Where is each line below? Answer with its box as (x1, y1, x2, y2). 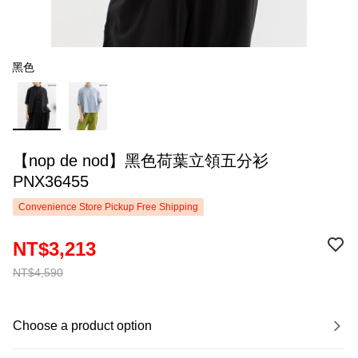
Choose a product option (13, 319, 152, 332)
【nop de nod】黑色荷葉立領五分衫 (13, 152, 268, 169)
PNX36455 (13, 173, 89, 190)
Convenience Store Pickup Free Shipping (18, 201, 198, 213)
